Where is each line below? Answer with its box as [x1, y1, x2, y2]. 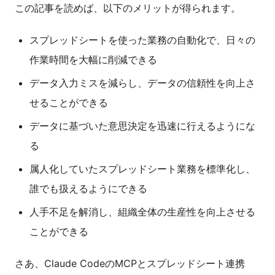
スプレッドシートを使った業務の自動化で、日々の [29, 34, 255, 47]
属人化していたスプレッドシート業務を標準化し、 [29, 163, 255, 176]
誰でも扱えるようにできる [29, 182, 147, 195]
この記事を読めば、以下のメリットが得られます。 [15, 2, 241, 15]
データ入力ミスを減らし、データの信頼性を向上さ [29, 77, 255, 90]
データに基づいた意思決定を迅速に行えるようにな [29, 120, 255, 133]
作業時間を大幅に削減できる [29, 53, 157, 66]
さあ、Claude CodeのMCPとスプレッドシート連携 [15, 257, 245, 270]
